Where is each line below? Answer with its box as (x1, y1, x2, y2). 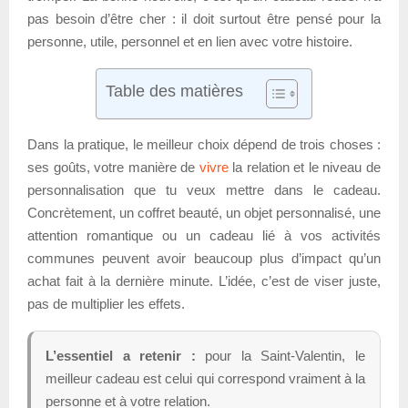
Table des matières (106, 81, 243, 100)
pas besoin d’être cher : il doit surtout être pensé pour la (27, 10, 381, 26)
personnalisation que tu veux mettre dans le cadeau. (27, 181, 381, 198)
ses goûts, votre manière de (27, 158, 199, 175)
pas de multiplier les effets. (27, 295, 185, 311)
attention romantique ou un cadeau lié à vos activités (27, 227, 381, 243)
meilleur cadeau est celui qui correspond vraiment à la (46, 370, 365, 386)
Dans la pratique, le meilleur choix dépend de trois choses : (27, 136, 381, 152)
